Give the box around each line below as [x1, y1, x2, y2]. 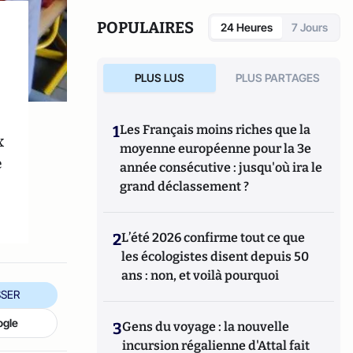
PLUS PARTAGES [236, 71, 321, 84]
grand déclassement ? [120, 179, 250, 194]
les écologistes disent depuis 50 [121, 249, 310, 264]
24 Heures [221, 20, 273, 34]
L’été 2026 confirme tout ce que [121, 230, 306, 245]
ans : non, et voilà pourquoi [121, 268, 280, 283]
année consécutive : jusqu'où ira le [120, 160, 323, 175]
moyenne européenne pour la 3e [120, 141, 312, 156]
